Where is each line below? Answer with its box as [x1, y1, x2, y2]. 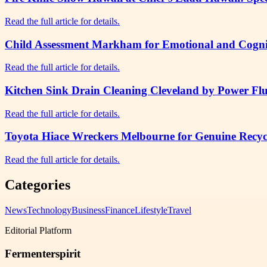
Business [72, 204, 105, 215]
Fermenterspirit [5, 247, 80, 260]
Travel [167, 204, 191, 215]
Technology [27, 204, 72, 215]
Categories [5, 177, 70, 193]
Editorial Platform [5, 225, 72, 235]
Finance [105, 204, 135, 215]
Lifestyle [135, 204, 167, 215]
